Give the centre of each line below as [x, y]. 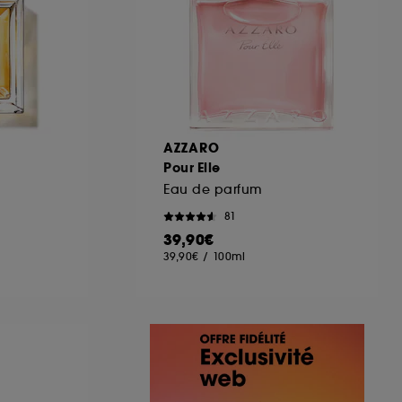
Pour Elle [192, 167]
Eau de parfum [213, 189]
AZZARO [192, 148]
